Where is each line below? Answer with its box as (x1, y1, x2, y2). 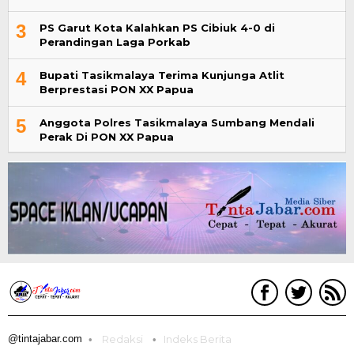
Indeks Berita (164, 332, 232, 345)
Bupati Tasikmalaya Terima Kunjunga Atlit (40, 69, 284, 82)
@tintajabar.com (8, 332, 82, 345)
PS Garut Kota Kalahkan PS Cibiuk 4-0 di (40, 21, 275, 35)
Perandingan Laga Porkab (40, 36, 190, 49)
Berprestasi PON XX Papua (40, 83, 194, 96)
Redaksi (102, 332, 143, 345)
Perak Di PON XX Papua (40, 130, 174, 144)
